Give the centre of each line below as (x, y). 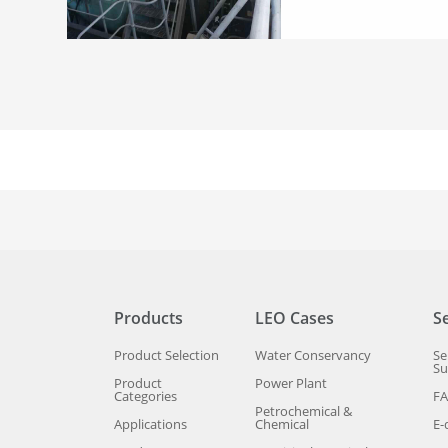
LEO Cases (294, 318)
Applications (151, 423)
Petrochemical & (303, 410)
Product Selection (167, 354)
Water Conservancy (312, 354)
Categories (146, 395)
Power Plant (290, 382)
